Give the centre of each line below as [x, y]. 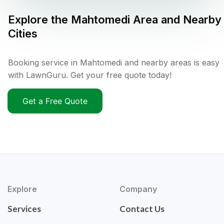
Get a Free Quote [55, 101]
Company [138, 189]
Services [24, 209]
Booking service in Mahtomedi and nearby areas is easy [114, 63]
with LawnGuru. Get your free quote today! [90, 75]
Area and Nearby [176, 20]
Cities [23, 34]
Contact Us [142, 209]
